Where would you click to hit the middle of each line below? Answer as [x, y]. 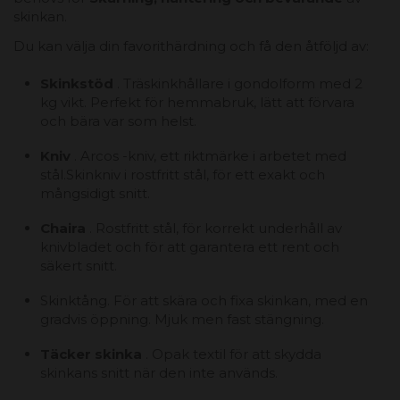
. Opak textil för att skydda [233, 354]
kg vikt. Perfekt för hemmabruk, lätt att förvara [197, 102]
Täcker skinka [93, 354]
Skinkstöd [79, 83]
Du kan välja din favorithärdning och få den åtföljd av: [191, 46]
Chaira [65, 228]
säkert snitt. [79, 265]
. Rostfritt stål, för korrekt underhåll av [216, 228]
